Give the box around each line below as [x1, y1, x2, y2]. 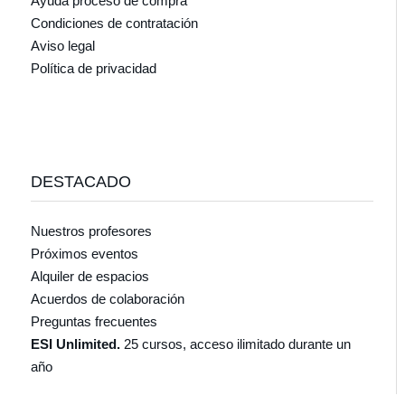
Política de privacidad [30, 60, 156, 76]
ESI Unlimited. [30, 335, 124, 352]
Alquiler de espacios [30, 268, 149, 284]
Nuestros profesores [30, 222, 152, 239]
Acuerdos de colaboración [30, 290, 184, 306]
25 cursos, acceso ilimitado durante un [123, 335, 351, 352]
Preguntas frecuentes [30, 313, 157, 329]
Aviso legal [30, 37, 95, 53]
